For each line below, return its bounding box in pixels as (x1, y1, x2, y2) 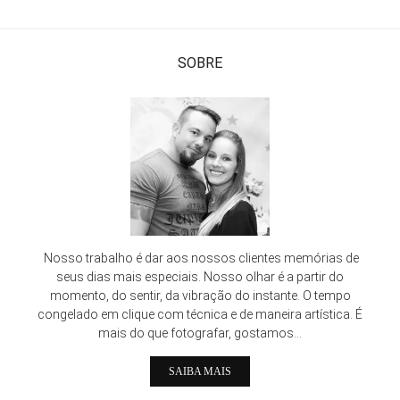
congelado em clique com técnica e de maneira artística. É (37, 307, 362, 321)
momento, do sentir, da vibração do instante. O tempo (49, 288, 351, 303)
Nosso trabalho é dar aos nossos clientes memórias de (41, 251, 359, 265)
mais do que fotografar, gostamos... (98, 326, 302, 340)
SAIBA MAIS (169, 365, 231, 378)
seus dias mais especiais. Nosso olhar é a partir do (56, 270, 344, 284)
